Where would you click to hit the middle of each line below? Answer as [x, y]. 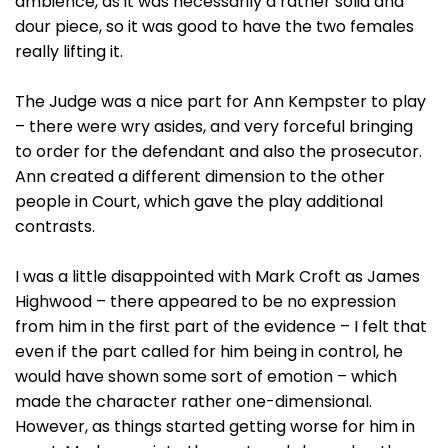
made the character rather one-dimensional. [195, 401]
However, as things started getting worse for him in [215, 426]
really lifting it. [69, 51]
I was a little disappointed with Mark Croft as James [217, 276]
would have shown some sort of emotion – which [206, 376]
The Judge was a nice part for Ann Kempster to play [220, 101]
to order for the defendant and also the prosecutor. [218, 151]
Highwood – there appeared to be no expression [205, 301]
